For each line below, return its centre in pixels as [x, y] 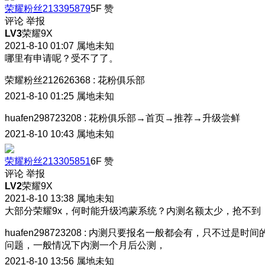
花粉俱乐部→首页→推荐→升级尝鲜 [164, 118]
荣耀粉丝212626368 [48, 80]
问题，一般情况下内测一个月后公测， [85, 245]
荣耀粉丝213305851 [48, 161]
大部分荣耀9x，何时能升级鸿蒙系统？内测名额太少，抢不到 [133, 211]
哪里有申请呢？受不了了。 [62, 58]
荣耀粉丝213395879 [48, 8]
